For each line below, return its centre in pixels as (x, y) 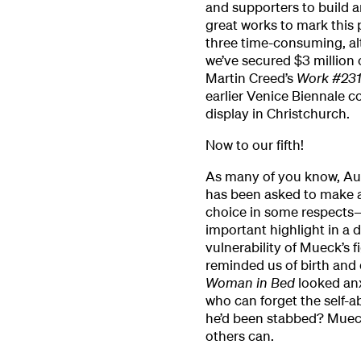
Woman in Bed (251, 283)
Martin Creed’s (251, 78)
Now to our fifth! (254, 145)
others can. (239, 336)
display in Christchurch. (277, 114)
